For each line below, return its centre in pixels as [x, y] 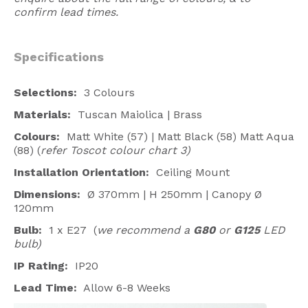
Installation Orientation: [81, 172]
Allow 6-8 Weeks [125, 287]
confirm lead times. [66, 12]
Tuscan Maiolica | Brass [136, 114]
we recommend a [145, 230]
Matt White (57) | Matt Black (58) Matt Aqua [180, 136]
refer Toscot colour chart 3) [115, 150]
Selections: [49, 92]
